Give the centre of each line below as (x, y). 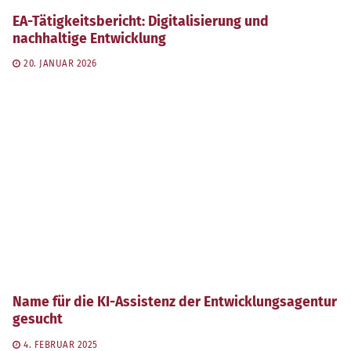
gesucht (38, 320)
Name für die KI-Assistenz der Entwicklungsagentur (175, 302)
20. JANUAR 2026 (60, 64)
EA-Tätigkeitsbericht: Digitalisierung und (141, 21)
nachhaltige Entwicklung (89, 38)
